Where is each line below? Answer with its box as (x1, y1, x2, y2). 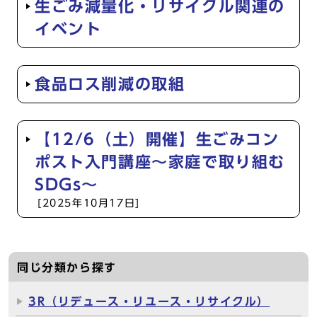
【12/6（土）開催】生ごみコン (35, 132, 279, 147)
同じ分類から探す (17, 262, 117, 273)
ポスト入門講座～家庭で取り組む (35, 154, 286, 170)
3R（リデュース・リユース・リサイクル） (28, 296, 270, 307)
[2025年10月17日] (38, 198, 140, 208)
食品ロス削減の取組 (35, 76, 185, 92)
